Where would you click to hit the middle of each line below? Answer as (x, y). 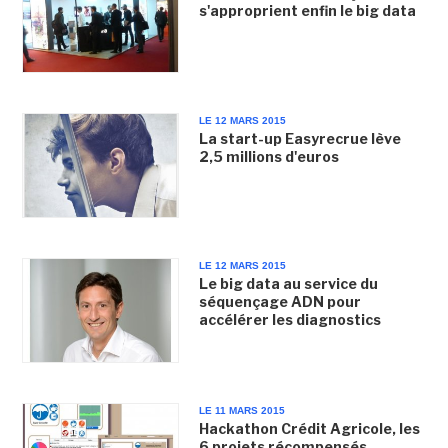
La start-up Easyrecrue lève (299, 138)
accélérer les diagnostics (289, 319)
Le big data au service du (288, 283)
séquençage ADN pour (279, 301)
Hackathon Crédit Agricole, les (309, 428)
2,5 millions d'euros (268, 156)
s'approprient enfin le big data (307, 11)
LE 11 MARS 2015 (241, 410)
